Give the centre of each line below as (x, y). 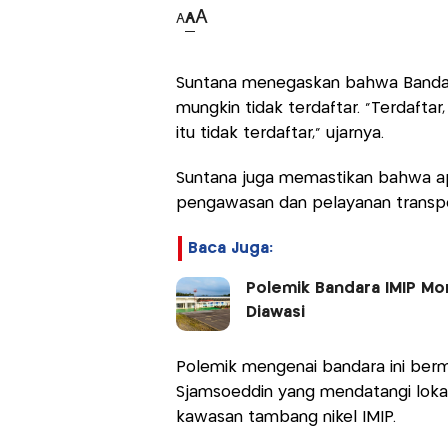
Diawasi (275, 313)
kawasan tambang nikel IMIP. (285, 418)
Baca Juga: (230, 249)
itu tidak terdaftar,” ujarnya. (279, 134)
